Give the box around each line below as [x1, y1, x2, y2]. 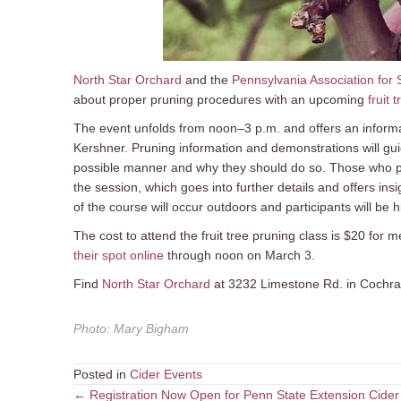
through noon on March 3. [164, 247, 315, 262]
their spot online [73, 247, 164, 262]
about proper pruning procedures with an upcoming [73, 91, 368, 107]
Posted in [73, 366, 130, 381]
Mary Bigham [114, 320, 189, 336]
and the [182, 72, 232, 87]
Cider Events [130, 366, 202, 381]
